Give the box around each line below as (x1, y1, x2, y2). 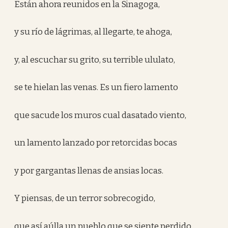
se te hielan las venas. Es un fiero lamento (14, 82, 179, 93)
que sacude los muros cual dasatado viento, (14, 109, 187, 121)
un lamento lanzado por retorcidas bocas (14, 137, 178, 148)
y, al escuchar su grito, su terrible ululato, (14, 54, 176, 65)
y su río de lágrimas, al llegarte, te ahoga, (14, 26, 173, 37)
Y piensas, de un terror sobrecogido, (14, 193, 156, 204)
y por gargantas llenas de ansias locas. (14, 165, 164, 176)
